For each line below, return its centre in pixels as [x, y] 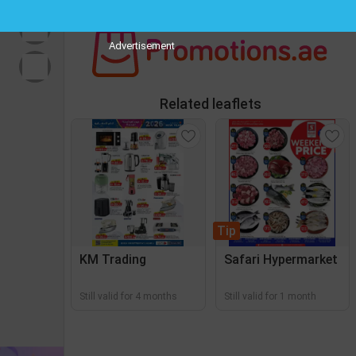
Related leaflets [210, 104]
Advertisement [141, 46]
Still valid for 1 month [270, 296]
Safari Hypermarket [281, 259]
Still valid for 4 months [128, 296]
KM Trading [113, 259]
